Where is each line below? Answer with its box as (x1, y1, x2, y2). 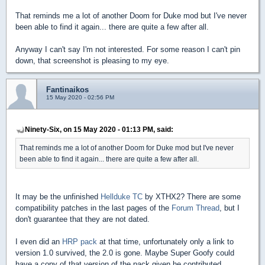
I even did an (15, 237, 62, 246)
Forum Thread (172, 203, 219, 212)
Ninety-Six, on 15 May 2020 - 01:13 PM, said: (25, 125, 173, 133)
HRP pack (62, 237, 97, 246)
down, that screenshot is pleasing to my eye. (15, 56, 169, 65)
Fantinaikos (46, 85, 89, 94)
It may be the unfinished (15, 192, 101, 201)
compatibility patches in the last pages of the (15, 203, 172, 212)
